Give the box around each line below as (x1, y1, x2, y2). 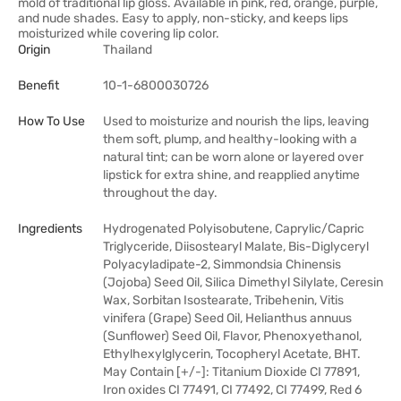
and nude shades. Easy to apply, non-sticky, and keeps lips (18, 11, 348, 26)
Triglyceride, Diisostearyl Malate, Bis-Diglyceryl (103, 239, 369, 254)
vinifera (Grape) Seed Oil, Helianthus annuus (103, 311, 352, 326)
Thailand (103, 42, 152, 57)
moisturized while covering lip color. (18, 26, 219, 41)
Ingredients (18, 221, 82, 236)
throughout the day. (103, 185, 218, 200)
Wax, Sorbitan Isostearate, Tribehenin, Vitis (103, 293, 344, 308)
